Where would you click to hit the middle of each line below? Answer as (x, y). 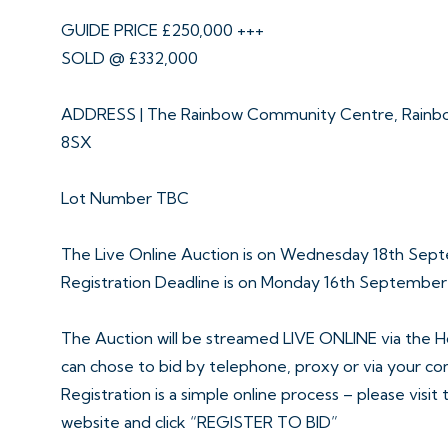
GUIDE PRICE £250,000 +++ (162, 29)
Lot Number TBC (125, 197)
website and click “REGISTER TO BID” (199, 421)
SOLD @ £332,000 (129, 57)
